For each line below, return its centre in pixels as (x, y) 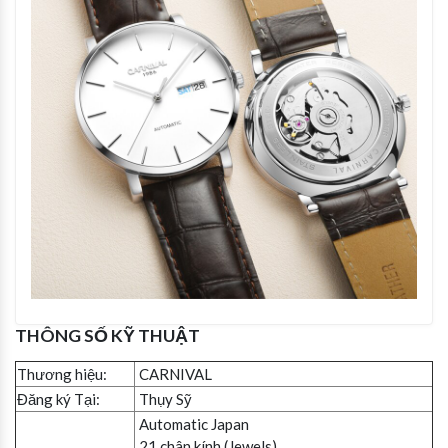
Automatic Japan (192, 424)
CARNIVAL (175, 374)
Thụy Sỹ (164, 399)
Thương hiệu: (62, 374)
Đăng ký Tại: (58, 399)
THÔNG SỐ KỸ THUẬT (107, 336)
